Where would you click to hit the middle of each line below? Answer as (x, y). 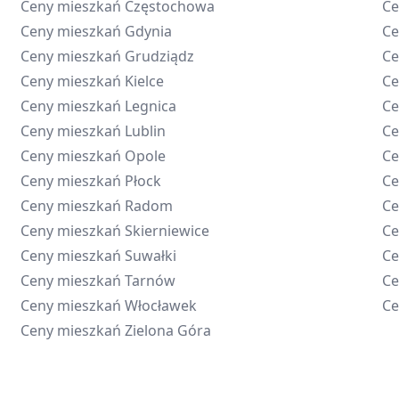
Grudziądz (159, 56)
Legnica (150, 106)
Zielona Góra (167, 330)
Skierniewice (167, 231)
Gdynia (148, 31)
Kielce (144, 81)
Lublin (145, 131)
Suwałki (150, 256)
